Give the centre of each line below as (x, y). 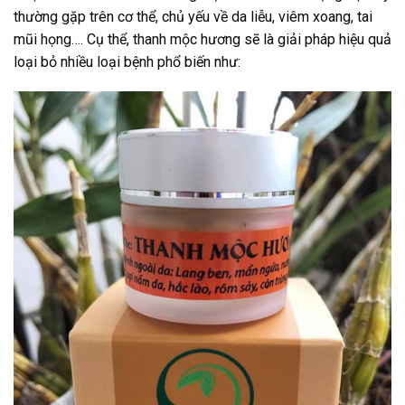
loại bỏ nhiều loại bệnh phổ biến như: (127, 61)
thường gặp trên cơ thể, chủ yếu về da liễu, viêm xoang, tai (193, 16)
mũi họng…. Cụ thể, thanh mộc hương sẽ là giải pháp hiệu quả (202, 39)
